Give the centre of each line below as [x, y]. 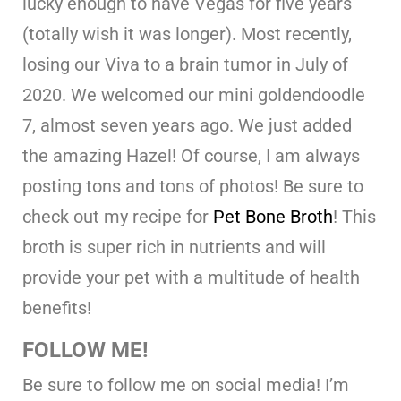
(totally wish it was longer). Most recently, [187, 34]
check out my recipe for [118, 217]
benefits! [57, 308]
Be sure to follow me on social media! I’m [186, 385]
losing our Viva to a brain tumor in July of [185, 65]
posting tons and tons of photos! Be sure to [193, 187]
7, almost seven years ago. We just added [187, 126]
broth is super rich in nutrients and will [174, 247]
